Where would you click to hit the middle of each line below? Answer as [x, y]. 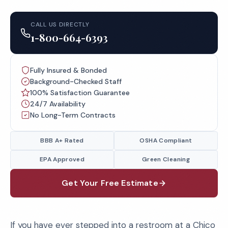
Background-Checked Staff [76, 81]
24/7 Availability [58, 104]
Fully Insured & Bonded [68, 70]
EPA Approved [62, 159]
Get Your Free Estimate [110, 183]
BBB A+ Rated [62, 140]
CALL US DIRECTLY [60, 24]
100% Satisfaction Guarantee [80, 93]
